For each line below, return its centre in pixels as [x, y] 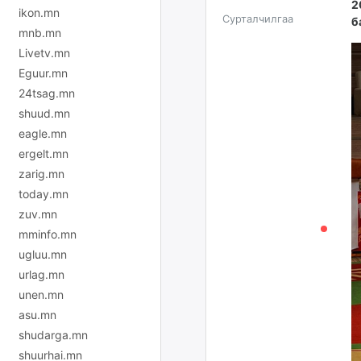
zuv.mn [38, 214]
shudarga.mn [53, 334]
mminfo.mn [48, 234]
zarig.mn [41, 173]
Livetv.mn [44, 52]
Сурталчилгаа [258, 19]
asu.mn [37, 314]
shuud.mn [44, 113]
